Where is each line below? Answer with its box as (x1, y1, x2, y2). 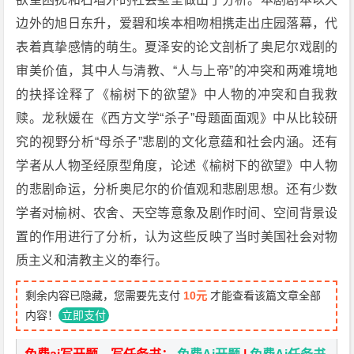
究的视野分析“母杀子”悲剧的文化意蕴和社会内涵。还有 (16, 135, 338, 149)
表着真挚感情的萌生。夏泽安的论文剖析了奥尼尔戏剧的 (16, 40, 338, 54)
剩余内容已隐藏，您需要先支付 (25, 289, 184, 302)
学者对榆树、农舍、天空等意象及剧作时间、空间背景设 (16, 206, 338, 220)
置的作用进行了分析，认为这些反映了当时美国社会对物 (16, 230, 338, 243)
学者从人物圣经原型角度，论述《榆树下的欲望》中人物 (16, 159, 338, 172)
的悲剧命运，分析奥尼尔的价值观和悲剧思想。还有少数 (16, 183, 338, 196)
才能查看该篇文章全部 (207, 289, 322, 302)
